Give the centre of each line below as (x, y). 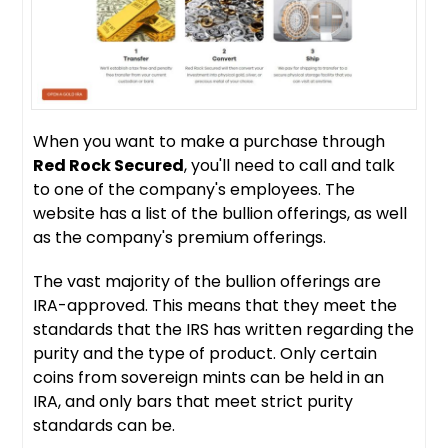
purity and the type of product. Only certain (205, 353)
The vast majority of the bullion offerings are (207, 281)
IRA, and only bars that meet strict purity (193, 401)
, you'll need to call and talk (290, 165)
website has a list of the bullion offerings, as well (220, 213)
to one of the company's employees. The (194, 189)
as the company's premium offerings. (180, 237)
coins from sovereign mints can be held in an (209, 377)
